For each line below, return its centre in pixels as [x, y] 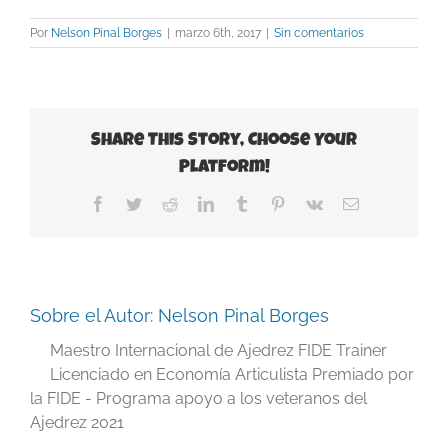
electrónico [392, 218]
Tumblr [271, 202]
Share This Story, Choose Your [224, 140]
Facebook [135, 202]
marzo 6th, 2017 [218, 32]
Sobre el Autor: [94, 315]
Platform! [224, 167]
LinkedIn [241, 202]
